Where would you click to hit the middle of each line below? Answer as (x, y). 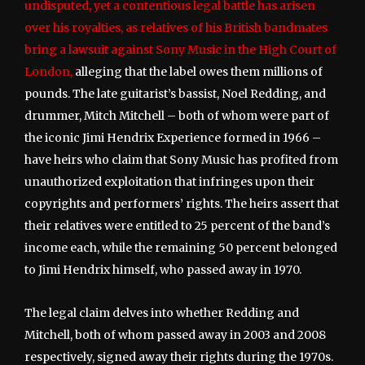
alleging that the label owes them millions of (198, 71)
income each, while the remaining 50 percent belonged (181, 247)
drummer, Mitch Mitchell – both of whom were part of (177, 115)
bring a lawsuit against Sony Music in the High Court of (180, 49)
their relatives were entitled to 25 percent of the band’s (177, 225)
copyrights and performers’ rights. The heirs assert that (182, 203)
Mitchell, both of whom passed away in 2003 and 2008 (175, 334)
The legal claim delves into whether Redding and (162, 312)
